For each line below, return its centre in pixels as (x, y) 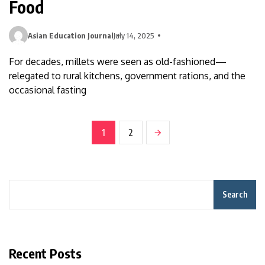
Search (235, 194)
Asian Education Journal (71, 35)
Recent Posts (45, 253)
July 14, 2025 (134, 35)
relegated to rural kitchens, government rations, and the (127, 75)
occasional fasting (48, 90)
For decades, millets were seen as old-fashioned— (118, 61)
